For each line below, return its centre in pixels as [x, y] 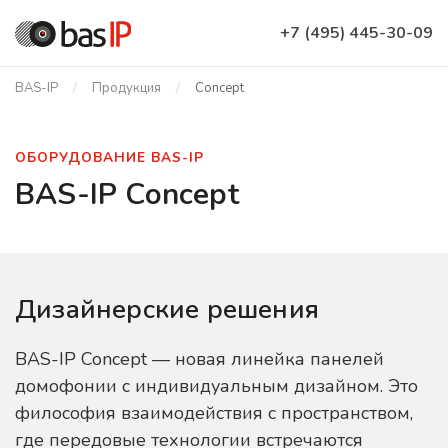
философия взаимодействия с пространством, [214, 413]
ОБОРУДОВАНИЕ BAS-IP [109, 157]
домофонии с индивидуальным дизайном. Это [216, 386]
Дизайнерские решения [167, 309]
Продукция [126, 88]
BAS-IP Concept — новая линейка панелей [199, 359]
